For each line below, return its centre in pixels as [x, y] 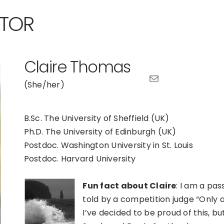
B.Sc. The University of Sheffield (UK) [96, 118]
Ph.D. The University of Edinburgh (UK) [100, 132]
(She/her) [44, 85]
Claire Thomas [77, 67]
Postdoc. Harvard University [80, 159]
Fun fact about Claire [129, 185]
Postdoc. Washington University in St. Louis [108, 145]
